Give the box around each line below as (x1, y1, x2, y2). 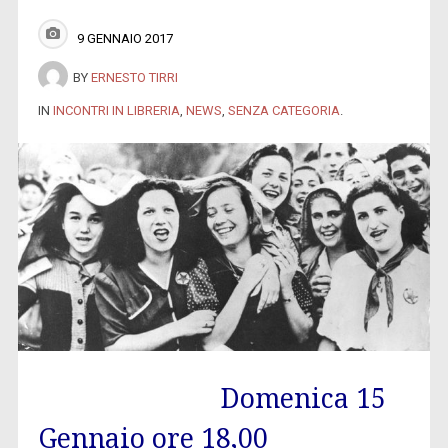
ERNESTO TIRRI (90, 69, 178, 85)
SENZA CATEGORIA (227, 102, 340, 118)
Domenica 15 (219, 382, 386, 414)
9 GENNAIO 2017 (76, 30, 173, 46)
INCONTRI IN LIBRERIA (52, 102, 180, 118)
